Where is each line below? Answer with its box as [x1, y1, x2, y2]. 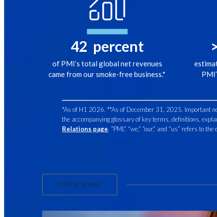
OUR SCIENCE [58, 181, 102, 188]
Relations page [62, 125, 108, 133]
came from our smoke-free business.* [48, 70, 166, 79]
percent [87, 37, 144, 55]
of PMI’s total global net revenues [52, 59, 162, 68]
